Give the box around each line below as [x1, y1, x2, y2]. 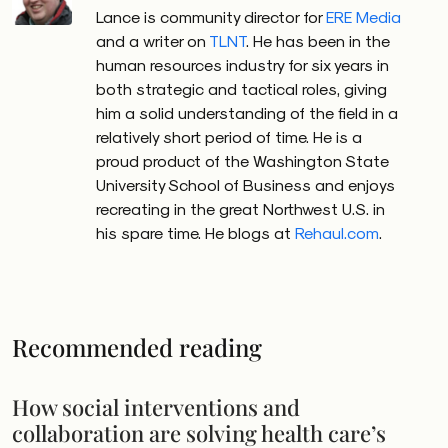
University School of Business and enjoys [96, 175, 395, 194]
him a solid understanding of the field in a [96, 103, 398, 122]
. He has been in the [246, 31, 390, 50]
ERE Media [326, 7, 401, 26]
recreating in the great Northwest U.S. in [96, 199, 385, 218]
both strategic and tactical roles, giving [96, 79, 387, 98]
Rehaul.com [295, 223, 379, 242]
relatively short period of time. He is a [96, 127, 362, 146]
